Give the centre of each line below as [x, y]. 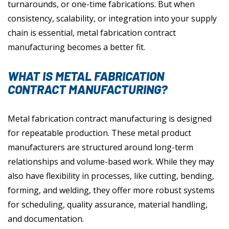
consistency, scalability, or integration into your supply [112, 19]
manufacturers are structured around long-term [100, 147]
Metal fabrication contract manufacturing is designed [110, 119]
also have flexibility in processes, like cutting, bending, [111, 176]
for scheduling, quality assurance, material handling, [108, 205]
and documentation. [46, 219]
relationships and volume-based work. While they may [111, 162]
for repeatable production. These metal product [99, 133]
